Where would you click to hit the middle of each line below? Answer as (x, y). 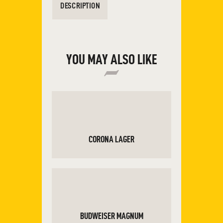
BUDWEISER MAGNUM (111, 216)
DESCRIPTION (80, 5)
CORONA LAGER (111, 139)
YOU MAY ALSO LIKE (111, 59)
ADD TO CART (111, 185)
